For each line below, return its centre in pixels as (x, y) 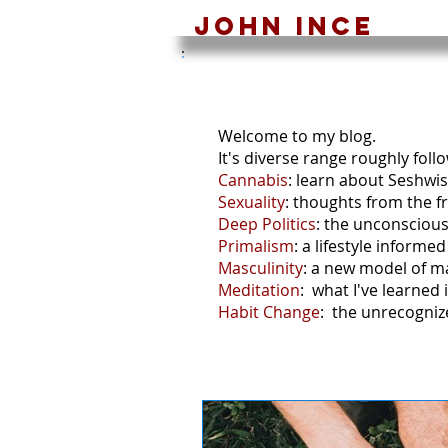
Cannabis (253, 180)
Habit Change (269, 312)
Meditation (259, 290)
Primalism (256, 246)
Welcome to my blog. (297, 136)
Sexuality (251, 202)
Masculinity (260, 268)
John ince (284, 26)
